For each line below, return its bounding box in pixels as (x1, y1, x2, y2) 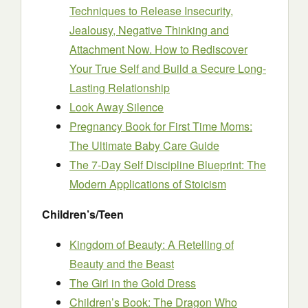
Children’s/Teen (42, 206, 124, 222)
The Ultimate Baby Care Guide (69, 137, 219, 153)
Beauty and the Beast (69, 256, 174, 272)
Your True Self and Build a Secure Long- (69, 60, 266, 76)
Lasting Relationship (69, 80, 170, 96)
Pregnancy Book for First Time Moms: (69, 118, 252, 134)
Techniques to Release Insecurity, (69, 3, 233, 19)
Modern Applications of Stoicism (69, 176, 226, 192)
